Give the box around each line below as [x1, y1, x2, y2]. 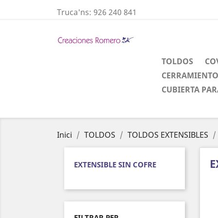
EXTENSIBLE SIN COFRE [74, 160, 156, 169]
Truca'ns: [57, 7, 93, 18]
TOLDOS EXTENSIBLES [127, 129, 208, 140]
